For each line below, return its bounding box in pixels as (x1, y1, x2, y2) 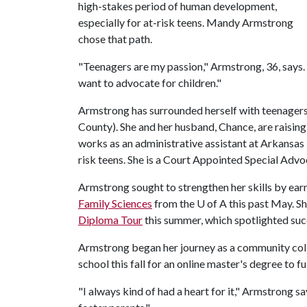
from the (152, 196, 197, 210)
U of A (197, 196, 227, 210)
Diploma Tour (78, 212, 143, 226)
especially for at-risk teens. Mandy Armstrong (78, 15, 293, 29)
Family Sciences (78, 196, 152, 210)
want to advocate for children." (78, 75, 221, 89)
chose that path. (78, 32, 152, 45)
